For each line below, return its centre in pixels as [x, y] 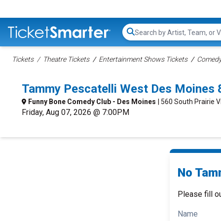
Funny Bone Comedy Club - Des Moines [92, 102]
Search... [148, 37]
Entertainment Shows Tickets [143, 59]
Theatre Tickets [66, 59]
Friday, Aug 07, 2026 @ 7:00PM [75, 112]
